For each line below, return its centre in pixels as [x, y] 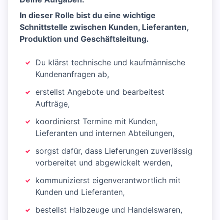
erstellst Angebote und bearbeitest [100, 92]
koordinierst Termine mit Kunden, [96, 122]
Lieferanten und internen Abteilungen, [105, 133]
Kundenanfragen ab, [72, 74]
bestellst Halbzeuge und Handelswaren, [109, 210]
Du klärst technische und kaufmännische [110, 63]
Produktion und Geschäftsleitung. [84, 39]
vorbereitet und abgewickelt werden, [104, 163]
